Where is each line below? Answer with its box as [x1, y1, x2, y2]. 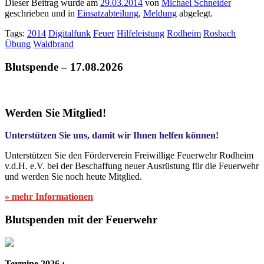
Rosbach [203, 28, 236, 39]
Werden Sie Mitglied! [5, 106, 106, 119]
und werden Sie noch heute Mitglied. [5, 171, 142, 182]
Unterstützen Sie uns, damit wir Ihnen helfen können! [5, 130, 219, 141]
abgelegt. [177, 8, 213, 19]
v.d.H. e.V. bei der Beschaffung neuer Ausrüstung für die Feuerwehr [5, 161, 259, 171]
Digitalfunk [48, 28, 91, 39]
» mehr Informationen [5, 192, 93, 202]
